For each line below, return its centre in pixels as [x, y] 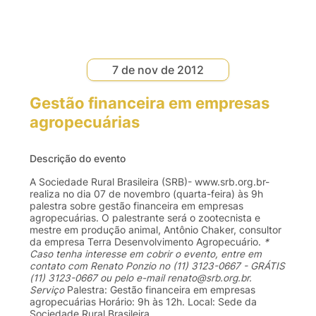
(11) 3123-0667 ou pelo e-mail [98, 278]
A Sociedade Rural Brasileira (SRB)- [112, 182]
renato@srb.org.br [208, 278]
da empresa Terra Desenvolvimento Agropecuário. [147, 242]
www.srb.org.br [230, 182]
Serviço [47, 290]
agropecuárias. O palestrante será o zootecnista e [145, 218]
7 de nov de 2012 [158, 69]
